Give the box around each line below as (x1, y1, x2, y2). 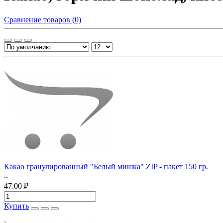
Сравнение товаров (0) (4, 15, 81, 24)
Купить (4, 201, 29, 210)
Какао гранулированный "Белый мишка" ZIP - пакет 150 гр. (4, 162, 208, 171)
